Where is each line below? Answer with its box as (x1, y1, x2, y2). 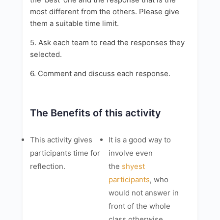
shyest (121, 162, 145, 171)
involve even (108, 148, 153, 158)
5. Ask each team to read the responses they (30, 38, 185, 47)
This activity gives (30, 135, 92, 144)
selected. (30, 50, 62, 59)
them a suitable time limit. (30, 19, 119, 28)
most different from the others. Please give (30, 7, 179, 16)
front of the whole (108, 201, 170, 211)
